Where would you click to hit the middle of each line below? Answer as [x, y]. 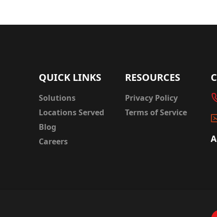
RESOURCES [152, 77]
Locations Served [71, 113]
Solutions [57, 98]
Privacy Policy [151, 98]
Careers [53, 142]
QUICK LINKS [70, 77]
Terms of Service [156, 113]
